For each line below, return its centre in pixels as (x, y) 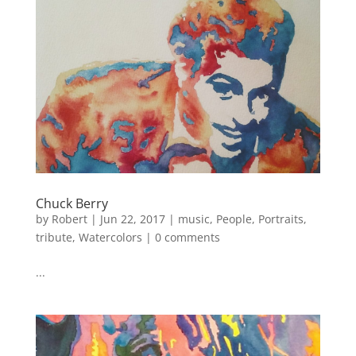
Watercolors (110, 237)
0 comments (187, 237)
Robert (69, 219)
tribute (54, 237)
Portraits (281, 219)
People (234, 219)
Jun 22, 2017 (132, 219)
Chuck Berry (72, 203)
